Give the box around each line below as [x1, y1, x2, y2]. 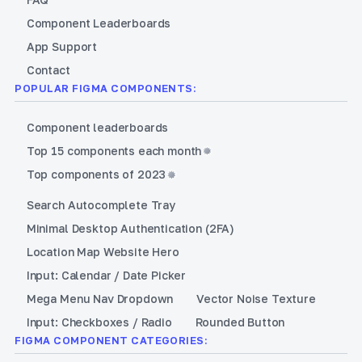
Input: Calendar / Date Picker [26, 268, 187, 283]
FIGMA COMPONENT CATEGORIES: [15, 334, 208, 347]
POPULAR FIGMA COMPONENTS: [15, 81, 197, 95]
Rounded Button [195, 315, 285, 330]
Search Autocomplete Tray [26, 197, 175, 212]
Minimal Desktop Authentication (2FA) [26, 221, 235, 235]
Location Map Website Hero [26, 244, 179, 259]
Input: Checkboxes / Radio [26, 315, 172, 330]
